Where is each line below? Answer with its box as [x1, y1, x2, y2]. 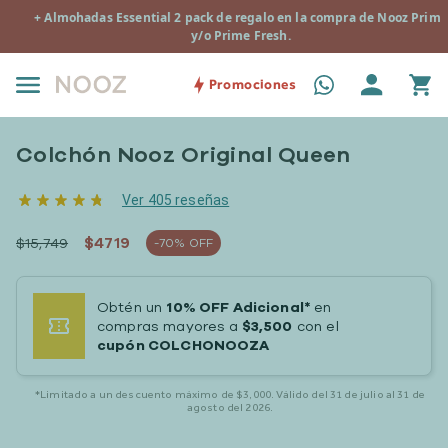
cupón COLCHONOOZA [97, 335, 270, 355]
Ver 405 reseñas [122, 192, 230, 208]
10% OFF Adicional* [166, 297, 311, 317]
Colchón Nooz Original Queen [16, 140, 351, 170]
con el [292, 316, 339, 336]
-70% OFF [153, 235, 214, 251]
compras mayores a [97, 316, 239, 336]
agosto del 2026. [186, 401, 274, 414]
